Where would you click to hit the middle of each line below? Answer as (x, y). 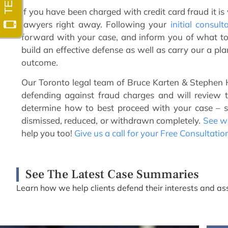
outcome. (40, 62)
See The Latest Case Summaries (112, 174)
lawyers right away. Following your (96, 24)
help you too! (48, 133)
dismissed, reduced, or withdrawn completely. (112, 121)
